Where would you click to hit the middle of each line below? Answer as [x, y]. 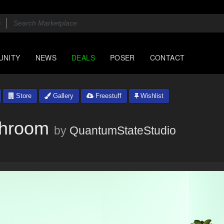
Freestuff [107, 96]
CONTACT [167, 57]
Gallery [62, 96]
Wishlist [151, 96]
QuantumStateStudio [123, 130]
